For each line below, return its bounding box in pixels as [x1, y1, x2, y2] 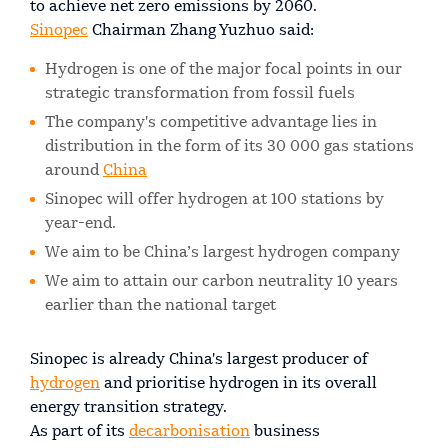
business [250, 423, 320, 440]
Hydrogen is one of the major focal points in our [45, 61, 402, 78]
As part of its [30, 423, 129, 440]
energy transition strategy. [30, 399, 227, 416]
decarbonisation [129, 423, 250, 440]
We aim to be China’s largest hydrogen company [45, 244, 400, 261]
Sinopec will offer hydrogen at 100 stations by [45, 191, 384, 208]
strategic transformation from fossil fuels [45, 85, 355, 102]
